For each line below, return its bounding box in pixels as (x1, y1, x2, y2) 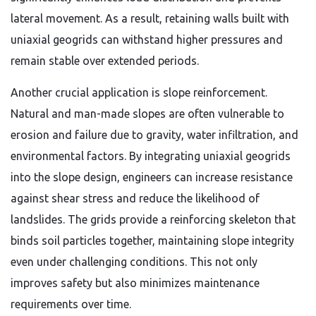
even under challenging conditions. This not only (11, 255, 257, 268)
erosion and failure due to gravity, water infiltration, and (11, 128, 298, 141)
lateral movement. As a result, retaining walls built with (11, 12, 289, 25)
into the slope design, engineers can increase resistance (11, 171, 293, 183)
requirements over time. (11, 298, 131, 310)
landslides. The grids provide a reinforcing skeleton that (11, 213, 296, 226)
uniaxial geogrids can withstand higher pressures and (11, 33, 283, 46)
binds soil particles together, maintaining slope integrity (11, 234, 294, 247)
